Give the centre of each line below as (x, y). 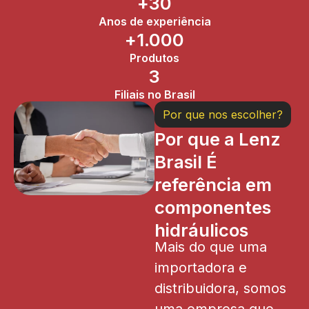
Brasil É (186, 161)
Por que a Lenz (218, 139)
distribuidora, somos (220, 288)
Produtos (154, 58)
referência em (213, 184)
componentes (213, 207)
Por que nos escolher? (223, 114)
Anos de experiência (154, 21)
